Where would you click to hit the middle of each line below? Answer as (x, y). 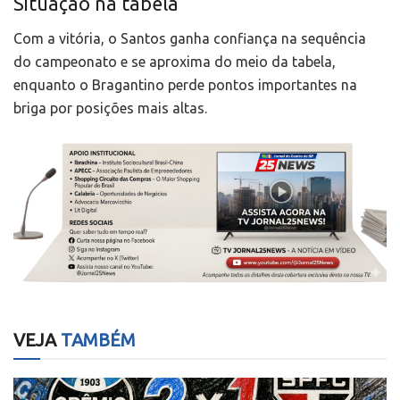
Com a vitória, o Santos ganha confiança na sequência (190, 38)
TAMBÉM (96, 339)
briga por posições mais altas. (110, 108)
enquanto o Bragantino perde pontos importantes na (185, 84)
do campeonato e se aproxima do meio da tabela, (175, 61)
